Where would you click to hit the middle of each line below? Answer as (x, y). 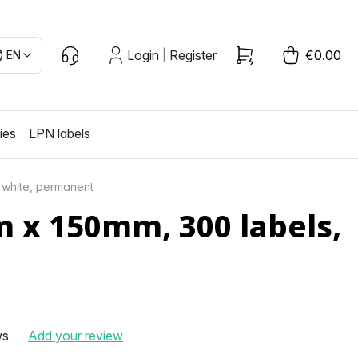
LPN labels (60, 133)
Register (193, 55)
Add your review (76, 335)
